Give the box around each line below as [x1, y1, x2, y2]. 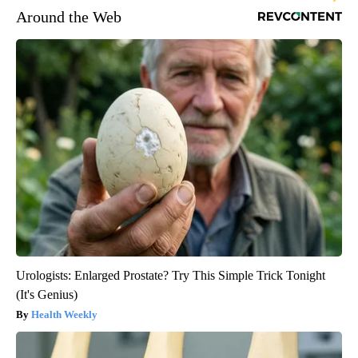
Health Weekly [31, 308, 97, 321]
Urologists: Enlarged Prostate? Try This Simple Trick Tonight [16, 268, 325, 283]
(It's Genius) [16, 288, 78, 302]
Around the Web [16, 8, 121, 26]
